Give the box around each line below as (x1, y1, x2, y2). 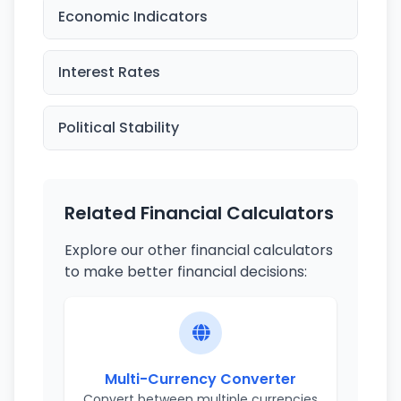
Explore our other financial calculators (64, 240, 333, 260)
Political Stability (58, 117, 179, 138)
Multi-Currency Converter (105, 369, 296, 389)
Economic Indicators (58, 6, 208, 27)
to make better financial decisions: (64, 261, 307, 282)
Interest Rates (58, 62, 160, 82)
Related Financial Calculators (64, 200, 334, 226)
